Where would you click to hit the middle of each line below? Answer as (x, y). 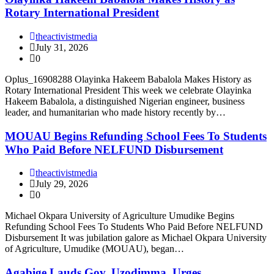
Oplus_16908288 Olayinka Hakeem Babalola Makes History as (128, 79)
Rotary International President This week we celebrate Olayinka (128, 90)
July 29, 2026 (62, 184)
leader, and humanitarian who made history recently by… (115, 112)
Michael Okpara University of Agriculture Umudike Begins (120, 216)
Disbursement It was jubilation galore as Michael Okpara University (136, 238)
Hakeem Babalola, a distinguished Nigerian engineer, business (125, 101)
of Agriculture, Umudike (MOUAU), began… (94, 249)
